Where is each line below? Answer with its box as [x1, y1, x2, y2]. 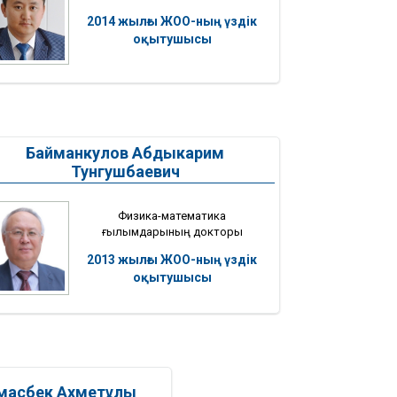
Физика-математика [118, 208, 226, 222]
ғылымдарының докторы [101, 224, 243, 238]
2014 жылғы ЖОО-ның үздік [87, 13, 257, 28]
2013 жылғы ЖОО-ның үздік [87, 252, 257, 267]
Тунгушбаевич [70, 161, 180, 181]
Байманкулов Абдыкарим [26, 143, 224, 162]
